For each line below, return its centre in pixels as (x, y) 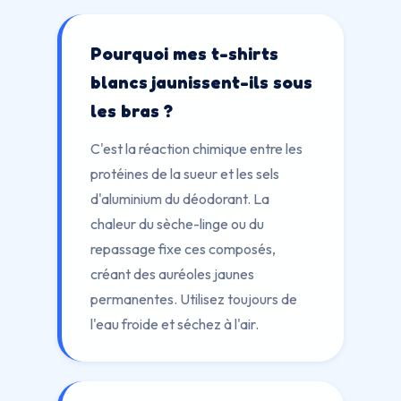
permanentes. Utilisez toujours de (194, 299)
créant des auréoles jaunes (172, 274)
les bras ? (132, 111)
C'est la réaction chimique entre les (196, 149)
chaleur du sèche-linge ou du (177, 224)
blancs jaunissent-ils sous (201, 82)
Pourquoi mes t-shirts (184, 54)
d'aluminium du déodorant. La (180, 199)
